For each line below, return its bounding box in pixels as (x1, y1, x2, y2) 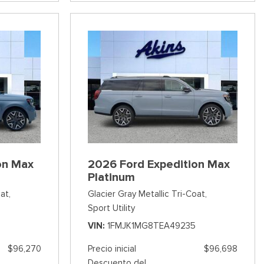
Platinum (87, 169, 135, 184)
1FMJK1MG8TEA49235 (107, 220, 196, 231)
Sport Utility (87, 202, 135, 213)
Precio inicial (87, 243, 136, 254)
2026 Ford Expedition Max (87, 156, 230, 171)
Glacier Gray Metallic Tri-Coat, (87, 188, 207, 199)
